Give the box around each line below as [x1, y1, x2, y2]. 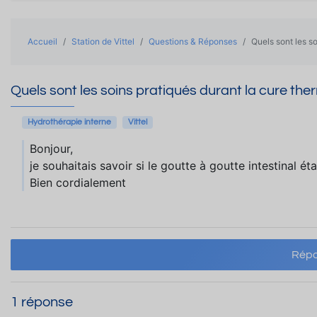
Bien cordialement [30, 175, 126, 190]
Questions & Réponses [149, 36, 237, 47]
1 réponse [11, 295, 73, 309]
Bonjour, [30, 142, 73, 156]
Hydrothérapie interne [28, 117, 111, 127]
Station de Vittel [71, 36, 134, 47]
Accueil [28, 36, 57, 47]
